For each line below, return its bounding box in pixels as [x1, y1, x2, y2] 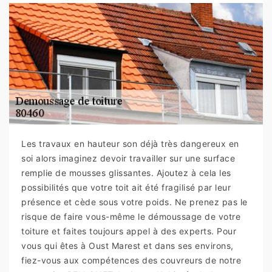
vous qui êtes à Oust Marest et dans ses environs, [21, 240, 234, 251]
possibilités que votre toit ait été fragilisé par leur [21, 182, 231, 193]
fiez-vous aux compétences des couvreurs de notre [21, 255, 241, 266]
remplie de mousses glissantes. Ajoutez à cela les [21, 168, 231, 178]
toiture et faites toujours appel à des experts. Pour [21, 226, 236, 237]
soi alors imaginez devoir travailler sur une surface [21, 153, 235, 164]
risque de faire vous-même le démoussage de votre [21, 211, 240, 222]
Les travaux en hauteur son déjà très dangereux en [21, 138, 239, 149]
